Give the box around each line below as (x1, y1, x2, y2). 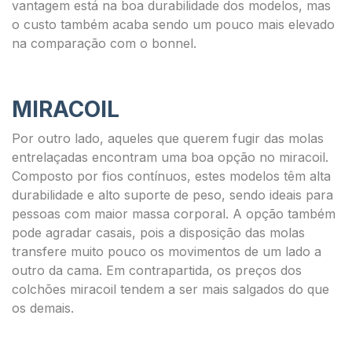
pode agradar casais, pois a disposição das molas (12, 225, 305, 240)
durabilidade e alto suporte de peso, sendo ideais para (12, 187, 333, 203)
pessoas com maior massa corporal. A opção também (12, 206, 335, 222)
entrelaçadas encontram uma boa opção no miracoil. (12, 149, 328, 165)
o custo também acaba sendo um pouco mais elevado (12, 16, 335, 32)
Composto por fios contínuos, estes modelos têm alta (12, 168, 331, 184)
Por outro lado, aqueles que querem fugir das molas (12, 130, 324, 146)
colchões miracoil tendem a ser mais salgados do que (12, 281, 329, 297)
